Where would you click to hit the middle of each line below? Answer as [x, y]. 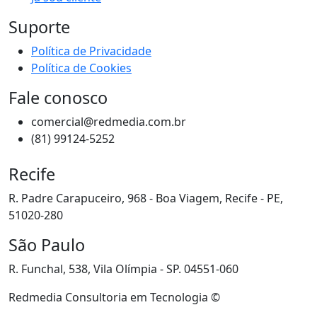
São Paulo [47, 244]
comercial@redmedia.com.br [109, 121]
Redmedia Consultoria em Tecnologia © [114, 297]
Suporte [39, 27]
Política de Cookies [81, 68]
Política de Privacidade [91, 51]
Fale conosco [58, 97]
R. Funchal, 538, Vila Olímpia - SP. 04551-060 [123, 269]
